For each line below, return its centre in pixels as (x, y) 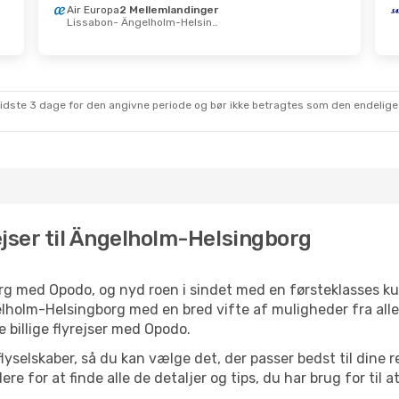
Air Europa (93, 10)
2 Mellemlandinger (168, 10)
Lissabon (90, 22)
